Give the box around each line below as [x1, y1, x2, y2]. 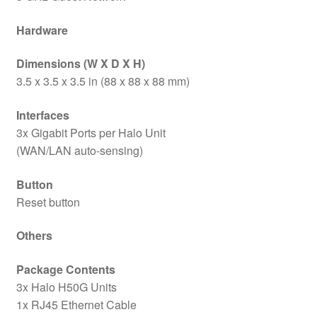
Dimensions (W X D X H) [16, 55, 145, 72]
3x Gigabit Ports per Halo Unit [16, 125, 166, 141]
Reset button [16, 193, 80, 210]
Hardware [16, 21, 68, 38]
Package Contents [16, 260, 115, 277]
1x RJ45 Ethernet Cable [16, 296, 137, 313]
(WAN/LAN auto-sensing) [16, 142, 143, 158]
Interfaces [16, 107, 69, 123]
